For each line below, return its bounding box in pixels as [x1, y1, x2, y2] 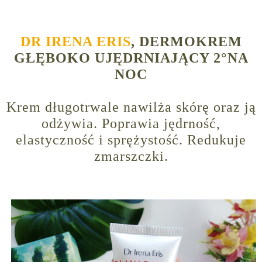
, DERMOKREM [130, 34, 242, 50]
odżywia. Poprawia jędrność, [42, 116, 220, 132]
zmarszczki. [94, 149, 168, 164]
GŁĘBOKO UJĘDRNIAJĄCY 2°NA [13, 50, 249, 66]
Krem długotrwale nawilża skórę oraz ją [6, 99, 256, 115]
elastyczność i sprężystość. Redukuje [16, 132, 246, 148]
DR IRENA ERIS [20, 34, 131, 50]
